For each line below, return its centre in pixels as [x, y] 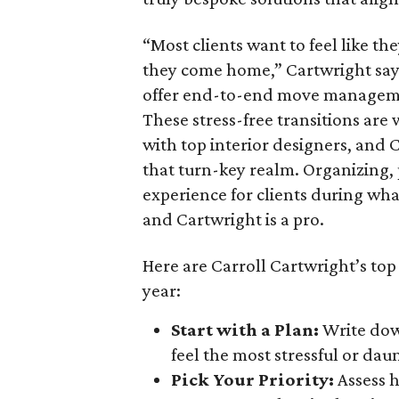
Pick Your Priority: [252, 379]
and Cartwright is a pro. [233, 219]
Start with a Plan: [245, 330]
